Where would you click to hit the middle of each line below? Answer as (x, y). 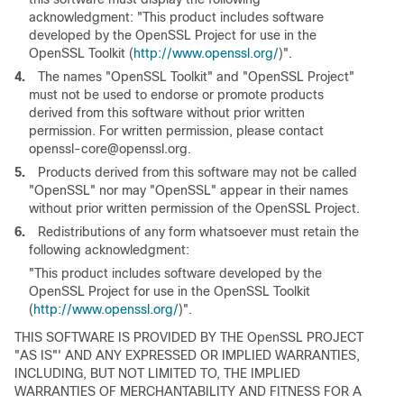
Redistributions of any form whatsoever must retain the (198, 232)
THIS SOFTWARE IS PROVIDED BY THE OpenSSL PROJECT (189, 337)
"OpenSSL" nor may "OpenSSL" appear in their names (188, 190)
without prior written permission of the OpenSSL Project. (194, 208)
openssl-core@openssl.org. (110, 149)
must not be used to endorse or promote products (176, 95)
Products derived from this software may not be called (197, 172)
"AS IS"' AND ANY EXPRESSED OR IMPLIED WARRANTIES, (187, 355)
